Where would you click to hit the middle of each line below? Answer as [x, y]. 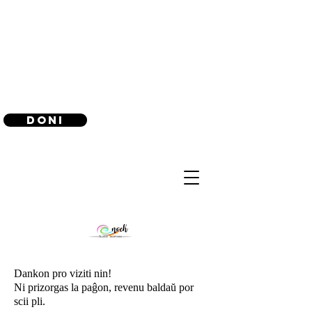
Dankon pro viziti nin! [64, 273]
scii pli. [30, 301]
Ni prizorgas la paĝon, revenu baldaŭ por [104, 287]
